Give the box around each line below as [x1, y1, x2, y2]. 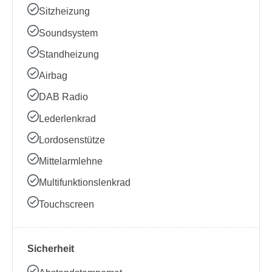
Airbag [39, 70, 68, 81]
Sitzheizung [39, 6, 90, 17]
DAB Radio [39, 92, 89, 103]
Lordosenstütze [39, 134, 106, 145]
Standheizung [39, 49, 100, 59]
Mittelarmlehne [39, 156, 103, 167]
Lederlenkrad [39, 113, 97, 124]
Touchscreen [39, 199, 95, 209]
